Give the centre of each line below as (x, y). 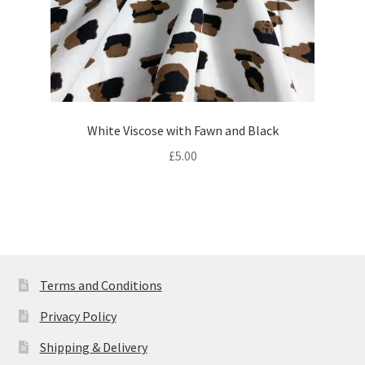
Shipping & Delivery (93, 347)
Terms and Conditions (101, 286)
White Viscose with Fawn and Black (182, 130)
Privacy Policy (78, 317)
